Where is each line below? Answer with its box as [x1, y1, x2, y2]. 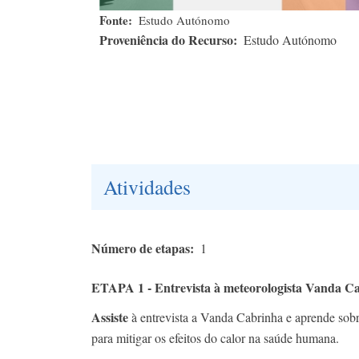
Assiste [91, 308, 128, 327]
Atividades [103, 173, 191, 201]
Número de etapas [91, 239, 190, 258]
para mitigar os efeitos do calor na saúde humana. [91, 329, 339, 347]
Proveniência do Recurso [99, 30, 233, 50]
